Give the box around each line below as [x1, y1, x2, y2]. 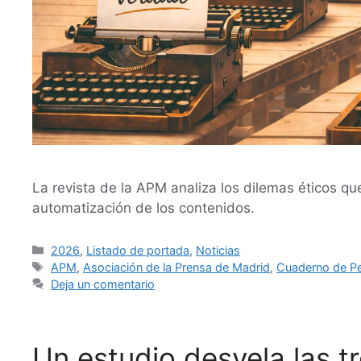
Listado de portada [86, 243, 190, 257]
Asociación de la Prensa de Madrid [83, 259, 271, 274]
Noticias [196, 243, 241, 257]
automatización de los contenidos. [32, 199, 255, 216]
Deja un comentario [51, 276, 156, 291]
